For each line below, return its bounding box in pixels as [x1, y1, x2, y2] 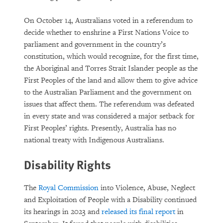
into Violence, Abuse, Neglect [99, 183, 195, 193]
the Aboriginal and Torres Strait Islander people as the [24, 64, 198, 73]
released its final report [102, 207, 175, 217]
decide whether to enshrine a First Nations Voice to [24, 28, 189, 37]
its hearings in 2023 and [24, 207, 102, 217]
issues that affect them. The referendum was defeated [24, 100, 194, 109]
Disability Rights [24, 156, 111, 173]
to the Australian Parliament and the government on [24, 88, 192, 97]
